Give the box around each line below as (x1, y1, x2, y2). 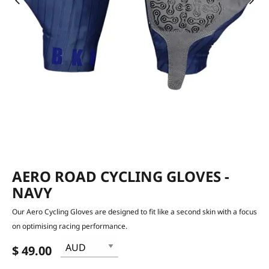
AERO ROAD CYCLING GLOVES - (12, 166, 229, 186)
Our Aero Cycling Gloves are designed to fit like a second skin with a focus (12, 206, 257, 217)
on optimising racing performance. (12, 220, 127, 231)
